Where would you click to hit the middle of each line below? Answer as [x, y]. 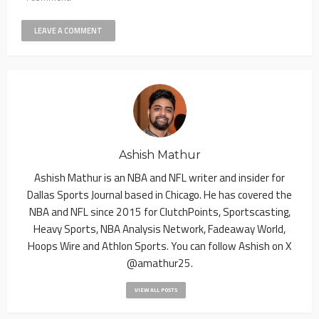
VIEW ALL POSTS [156, 290]
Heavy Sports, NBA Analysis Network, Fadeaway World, [159, 229]
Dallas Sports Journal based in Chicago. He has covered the [159, 195]
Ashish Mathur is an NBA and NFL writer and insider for [159, 178]
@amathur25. [159, 263]
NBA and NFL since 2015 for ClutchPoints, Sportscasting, [159, 212]
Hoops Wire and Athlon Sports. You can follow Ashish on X [159, 246]
